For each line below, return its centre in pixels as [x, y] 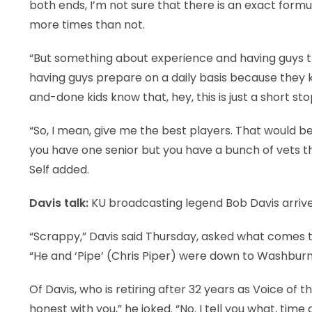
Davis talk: [59, 203]
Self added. [59, 170]
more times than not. [87, 25]
